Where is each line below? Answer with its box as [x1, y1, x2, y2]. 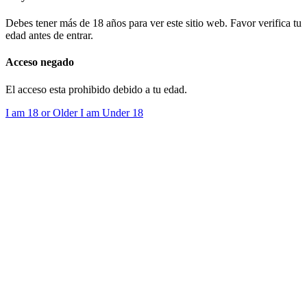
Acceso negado [5, 56, 74, 69]
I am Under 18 [80, 106, 143, 119]
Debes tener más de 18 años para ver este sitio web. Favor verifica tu [5, 17, 302, 29]
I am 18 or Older [5, 106, 80, 119]
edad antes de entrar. [5, 29, 93, 42]
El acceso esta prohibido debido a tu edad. [5, 83, 187, 95]
